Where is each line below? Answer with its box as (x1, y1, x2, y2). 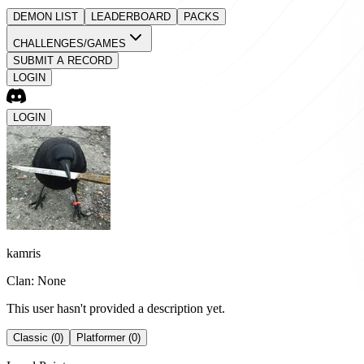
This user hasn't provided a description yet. (6, 301, 225, 315)
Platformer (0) (76, 331, 141, 344)
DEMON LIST (13, 11, 78, 23)
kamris (6, 246, 41, 260)
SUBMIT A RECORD (13, 54, 112, 67)
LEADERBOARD (91, 11, 171, 23)
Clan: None (6, 274, 66, 288)
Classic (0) (13, 331, 63, 344)
